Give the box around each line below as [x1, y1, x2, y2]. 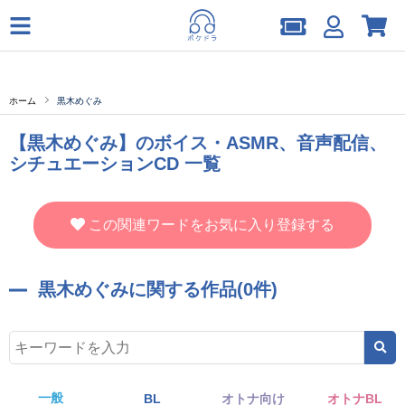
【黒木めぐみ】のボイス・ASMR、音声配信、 [9, 133, 387, 153]
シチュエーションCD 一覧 [9, 154, 221, 174]
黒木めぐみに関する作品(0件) [38, 279, 278, 299]
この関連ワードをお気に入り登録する [89, 217, 334, 232]
